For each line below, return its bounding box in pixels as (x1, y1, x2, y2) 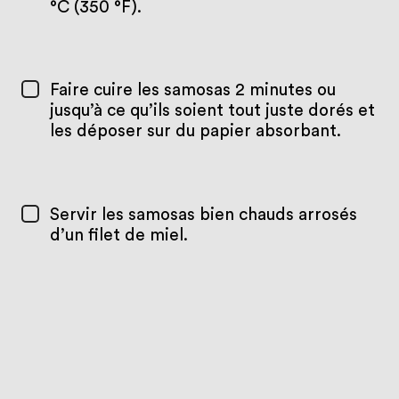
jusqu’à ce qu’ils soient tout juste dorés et (49, 102, 375, 120)
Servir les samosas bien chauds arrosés (49, 207, 357, 224)
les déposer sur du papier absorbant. (49, 123, 341, 141)
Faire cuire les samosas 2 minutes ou (49, 82, 336, 100)
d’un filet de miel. (49, 227, 188, 245)
